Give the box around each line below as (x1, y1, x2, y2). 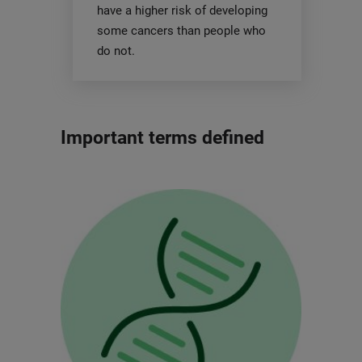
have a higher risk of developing (96, 3, 267, 19)
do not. (96, 44, 135, 59)
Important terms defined (60, 127, 264, 149)
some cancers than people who (96, 23, 266, 39)
